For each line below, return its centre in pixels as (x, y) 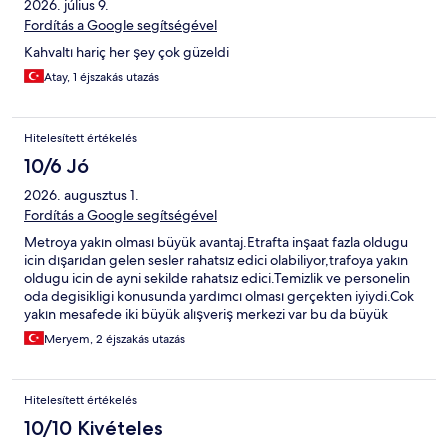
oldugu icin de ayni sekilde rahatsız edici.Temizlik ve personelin (217, 278)
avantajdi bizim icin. (84, 332)
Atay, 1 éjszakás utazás (101, 77)
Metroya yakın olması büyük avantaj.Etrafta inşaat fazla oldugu (216, 242)
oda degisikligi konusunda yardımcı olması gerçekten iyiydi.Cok (219, 296)
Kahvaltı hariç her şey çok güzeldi (126, 52)
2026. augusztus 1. (81, 195)
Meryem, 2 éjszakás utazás (114, 339)
